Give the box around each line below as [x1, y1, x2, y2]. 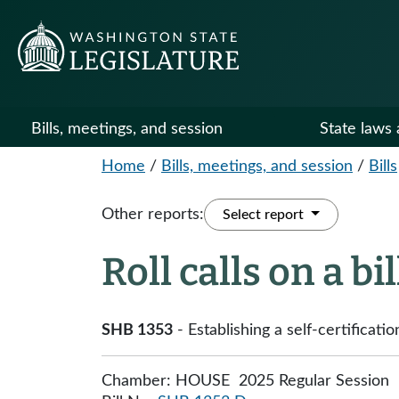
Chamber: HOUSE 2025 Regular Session [102, 373, 389, 389]
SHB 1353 [102, 322, 173, 338]
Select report [223, 208, 307, 222]
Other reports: [102, 207, 204, 223]
